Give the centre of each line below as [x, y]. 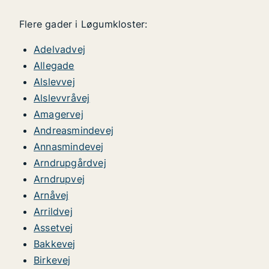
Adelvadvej [59, 49]
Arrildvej [53, 211]
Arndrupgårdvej [70, 163]
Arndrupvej [59, 179]
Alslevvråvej [62, 98]
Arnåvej [51, 195]
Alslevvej [54, 82]
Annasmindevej [69, 147]
